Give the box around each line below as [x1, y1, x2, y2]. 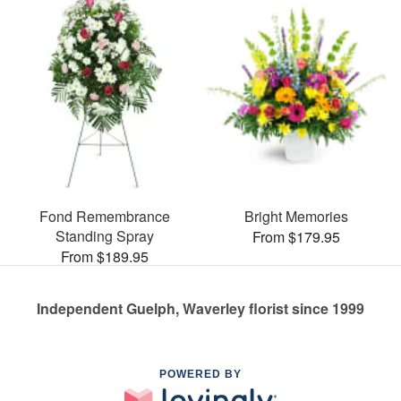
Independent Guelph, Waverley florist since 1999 [37, 297, 364, 319]
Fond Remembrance [39, 205, 170, 226]
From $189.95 [61, 245, 149, 267]
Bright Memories [244, 205, 348, 226]
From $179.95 [252, 226, 340, 247]
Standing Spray [55, 225, 154, 246]
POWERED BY [159, 367, 242, 380]
